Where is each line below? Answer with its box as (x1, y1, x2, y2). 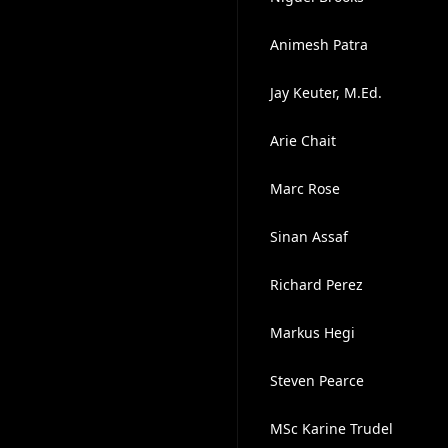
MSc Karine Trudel (269, 419, 393, 438)
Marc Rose (269, 179, 340, 198)
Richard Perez (269, 275, 363, 294)
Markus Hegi (269, 323, 355, 342)
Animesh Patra (269, 35, 368, 54)
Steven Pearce (269, 371, 364, 390)
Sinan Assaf (269, 227, 348, 246)
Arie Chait (269, 131, 336, 150)
